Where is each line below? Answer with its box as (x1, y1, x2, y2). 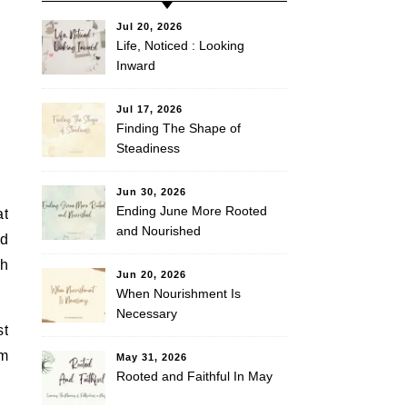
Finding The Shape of (116, 121, 241, 135)
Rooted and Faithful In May (116, 369, 273, 383)
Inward (116, 58, 155, 73)
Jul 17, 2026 (116, 104, 183, 114)
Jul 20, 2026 (116, 21, 183, 32)
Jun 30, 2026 (116, 186, 186, 197)
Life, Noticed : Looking (116, 38, 244, 53)
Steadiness (116, 141, 180, 155)
